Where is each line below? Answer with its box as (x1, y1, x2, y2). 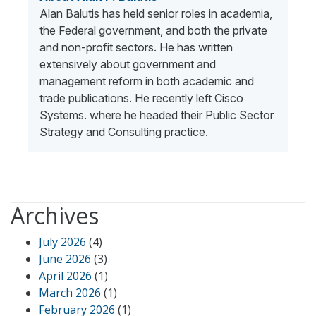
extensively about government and (39, 56, 216, 71)
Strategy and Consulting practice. (39, 124, 208, 139)
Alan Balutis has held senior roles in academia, (39, 6, 272, 20)
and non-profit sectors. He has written (39, 39, 233, 54)
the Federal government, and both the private (39, 23, 267, 37)
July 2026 (39, 233, 86, 250)
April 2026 (39, 267, 92, 284)
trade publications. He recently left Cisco (39, 90, 243, 105)
